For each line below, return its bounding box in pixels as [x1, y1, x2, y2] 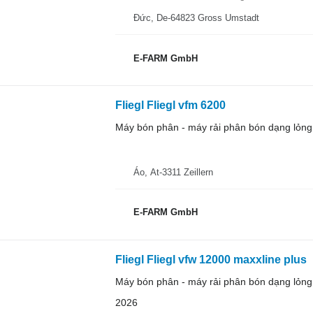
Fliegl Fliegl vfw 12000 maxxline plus [115, 253, 307, 265]
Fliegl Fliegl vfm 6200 [115, 99, 226, 112]
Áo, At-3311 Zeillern [133, 166, 214, 177]
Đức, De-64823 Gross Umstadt [133, 13, 259, 24]
